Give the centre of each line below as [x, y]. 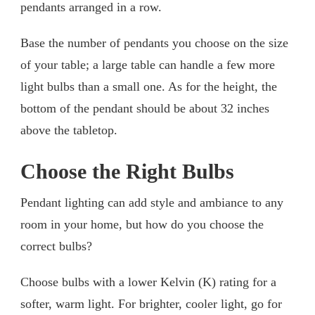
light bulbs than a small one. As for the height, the [149, 86]
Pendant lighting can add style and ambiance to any [152, 202]
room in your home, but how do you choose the [142, 224]
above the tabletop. [69, 130]
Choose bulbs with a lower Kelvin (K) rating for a [148, 282]
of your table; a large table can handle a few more [148, 64]
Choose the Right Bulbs [127, 171]
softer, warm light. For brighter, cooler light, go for [151, 303]
